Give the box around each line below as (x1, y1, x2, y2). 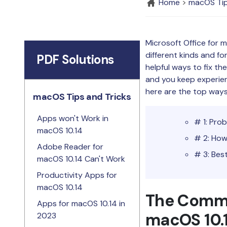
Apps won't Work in (37, 113, 108, 124)
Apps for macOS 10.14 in (37, 198, 125, 209)
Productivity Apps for (37, 170, 117, 180)
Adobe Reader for (37, 141, 103, 152)
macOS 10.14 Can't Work (37, 154, 125, 164)
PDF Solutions (36, 52, 114, 67)
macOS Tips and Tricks (33, 91, 131, 103)
